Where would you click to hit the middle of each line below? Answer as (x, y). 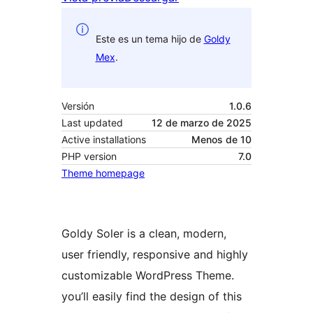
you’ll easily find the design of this (152, 297)
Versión (78, 106)
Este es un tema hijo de (150, 38)
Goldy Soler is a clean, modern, (144, 234)
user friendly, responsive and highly (155, 255)
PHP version (89, 156)
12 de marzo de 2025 (202, 123)
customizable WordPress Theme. (148, 276)
